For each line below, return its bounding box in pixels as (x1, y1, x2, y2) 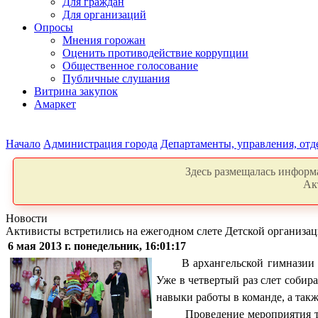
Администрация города (43, 138, 158, 150)
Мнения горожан (62, 34, 146, 46)
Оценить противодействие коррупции (62, 47, 248, 59)
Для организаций (62, 9, 146, 21)
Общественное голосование (62, 60, 198, 72)
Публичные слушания (62, 72, 170, 84)
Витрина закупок (34, 85, 118, 97)
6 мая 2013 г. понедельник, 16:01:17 (8, 240, 186, 252)
